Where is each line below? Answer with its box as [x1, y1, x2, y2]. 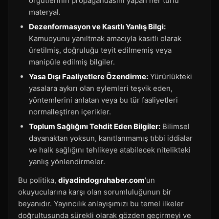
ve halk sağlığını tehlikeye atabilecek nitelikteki [29, 145, 191, 154]
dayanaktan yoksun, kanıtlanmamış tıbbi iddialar [29, 133, 193, 143]
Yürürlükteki [148, 72, 192, 81]
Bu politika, [18, 175, 58, 185]
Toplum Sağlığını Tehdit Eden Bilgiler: [29, 122, 160, 131]
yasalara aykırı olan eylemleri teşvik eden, [29, 84, 173, 93]
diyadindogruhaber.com [58, 175, 145, 185]
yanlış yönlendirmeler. [29, 157, 105, 166]
